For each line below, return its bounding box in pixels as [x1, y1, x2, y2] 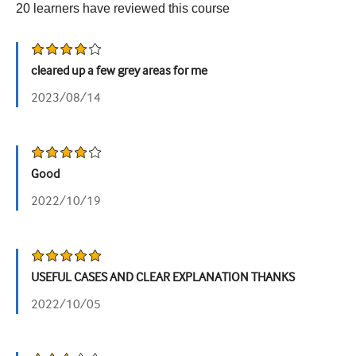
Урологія [14, 17, 65, 32]
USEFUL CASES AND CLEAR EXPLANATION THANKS [31, 270, 295, 284]
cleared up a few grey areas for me [31, 64, 207, 78]
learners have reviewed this [33, 2, 188, 15]
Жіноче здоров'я [14, 48, 110, 63]
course [192, 2, 230, 15]
